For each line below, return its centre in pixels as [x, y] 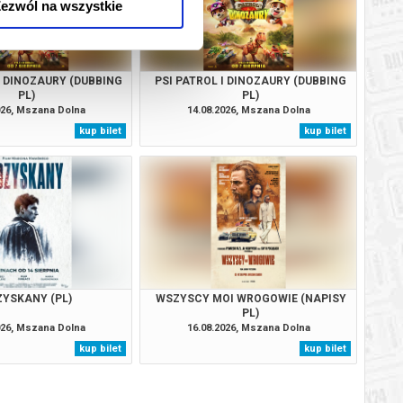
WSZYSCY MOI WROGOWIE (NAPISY [251, 298]
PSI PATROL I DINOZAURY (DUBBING [251, 81]
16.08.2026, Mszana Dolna [248, 327]
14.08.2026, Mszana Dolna [248, 110]
